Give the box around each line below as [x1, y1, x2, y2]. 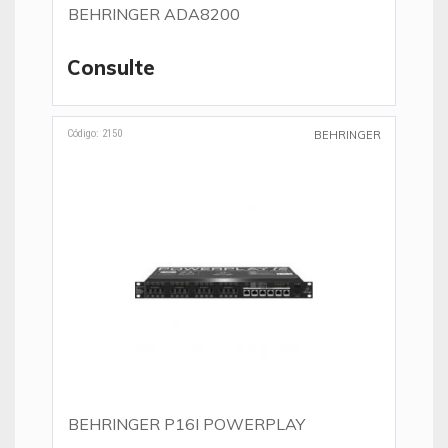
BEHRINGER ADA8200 [68, 4, 240, 24]
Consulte [67, 55, 155, 80]
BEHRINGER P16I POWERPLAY [68, 414, 305, 434]
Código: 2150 [67, 127, 122, 140]
